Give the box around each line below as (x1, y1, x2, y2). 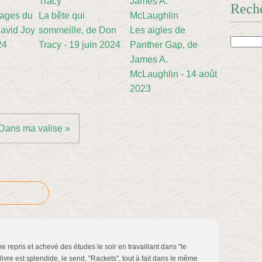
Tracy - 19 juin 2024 (39, 40, 120, 50)
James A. (130, 54, 168, 64)
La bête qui (39, 11, 85, 20)
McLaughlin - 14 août (130, 69, 217, 79)
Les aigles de (130, 25, 185, 35)
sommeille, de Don (39, 25, 116, 35)
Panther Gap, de (130, 40, 198, 50)
